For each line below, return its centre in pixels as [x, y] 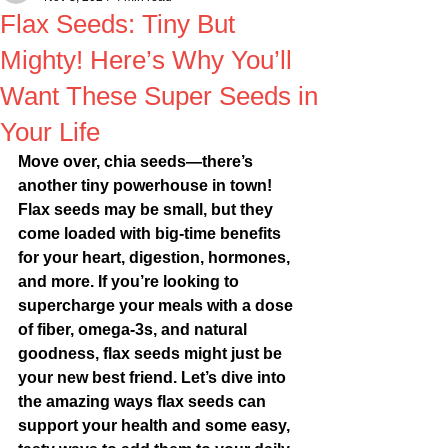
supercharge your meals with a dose [157, 305]
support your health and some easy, [156, 425]
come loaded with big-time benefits [151, 233]
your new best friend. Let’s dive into [154, 377]
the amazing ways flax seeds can [144, 401]
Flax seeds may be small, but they [147, 209]
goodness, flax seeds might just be [152, 353]
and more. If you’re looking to [130, 281]
